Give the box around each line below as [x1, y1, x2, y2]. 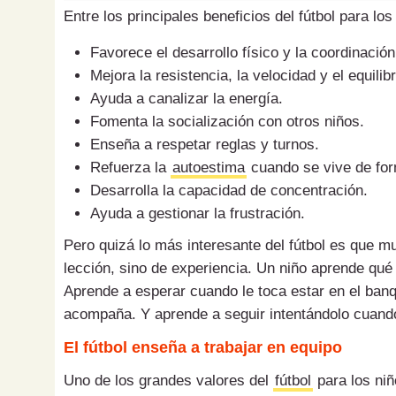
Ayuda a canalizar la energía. [90, 90, 283, 108]
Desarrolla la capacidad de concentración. [90, 182, 368, 200]
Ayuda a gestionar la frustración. [90, 205, 305, 223]
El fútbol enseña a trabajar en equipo [64, 339, 342, 357]
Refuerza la [90, 159, 171, 177]
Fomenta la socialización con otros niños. [90, 113, 364, 131]
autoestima [172, 159, 245, 177]
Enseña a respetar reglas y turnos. [90, 136, 319, 154]
